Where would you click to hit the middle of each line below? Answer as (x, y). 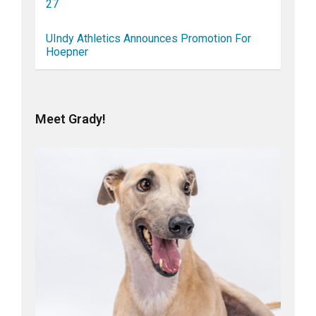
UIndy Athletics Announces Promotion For (148, 38)
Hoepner (67, 51)
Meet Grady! (71, 119)
